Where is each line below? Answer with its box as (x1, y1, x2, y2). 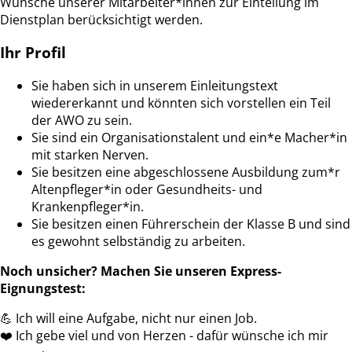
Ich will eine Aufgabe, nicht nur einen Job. (13, 309, 257, 327)
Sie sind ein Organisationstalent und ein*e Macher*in (31, 128, 347, 146)
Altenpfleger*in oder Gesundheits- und (31, 180, 262, 198)
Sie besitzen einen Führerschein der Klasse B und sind (31, 214, 350, 233)
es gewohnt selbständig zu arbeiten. (31, 232, 245, 250)
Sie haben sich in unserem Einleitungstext (31, 76, 278, 94)
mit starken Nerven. (31, 145, 148, 163)
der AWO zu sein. (31, 111, 132, 129)
